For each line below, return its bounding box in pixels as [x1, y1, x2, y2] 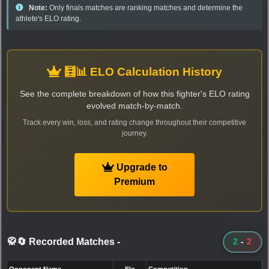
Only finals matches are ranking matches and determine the [47, 3, 243, 12]
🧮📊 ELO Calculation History [61, 65, 222, 78]
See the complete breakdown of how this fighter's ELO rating [19, 89, 250, 98]
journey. [121, 128, 148, 138]
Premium [114, 176, 155, 187]
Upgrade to [113, 162, 168, 172]
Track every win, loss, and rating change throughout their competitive [23, 118, 246, 127]
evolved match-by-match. [86, 101, 183, 110]
